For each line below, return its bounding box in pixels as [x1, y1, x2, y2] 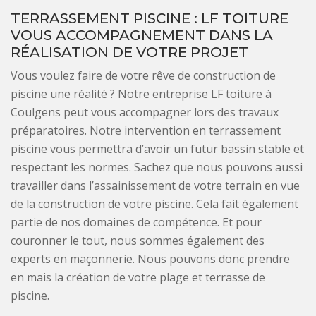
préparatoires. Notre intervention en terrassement [11, 123, 281, 139]
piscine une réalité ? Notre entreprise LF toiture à [11, 86, 272, 102]
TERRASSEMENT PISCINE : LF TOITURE [11, 10, 288, 28]
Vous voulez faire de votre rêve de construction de [11, 68, 276, 84]
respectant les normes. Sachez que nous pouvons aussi [11, 159, 303, 176]
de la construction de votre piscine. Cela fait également [11, 196, 298, 212]
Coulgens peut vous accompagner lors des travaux [11, 104, 279, 121]
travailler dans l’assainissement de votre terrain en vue [11, 178, 300, 194]
